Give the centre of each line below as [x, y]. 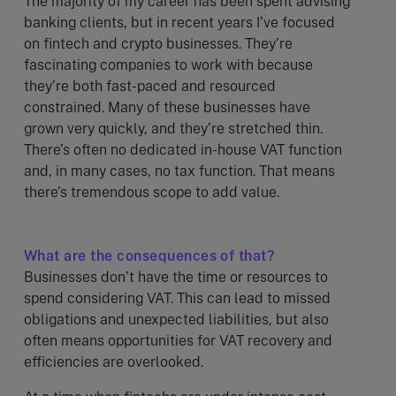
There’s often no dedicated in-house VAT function [183, 149]
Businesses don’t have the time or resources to [176, 277]
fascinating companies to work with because [168, 65]
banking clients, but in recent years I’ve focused [179, 22]
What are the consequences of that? [149, 255]
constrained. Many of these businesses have [167, 107]
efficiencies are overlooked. [117, 362]
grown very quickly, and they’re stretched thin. [173, 128]
